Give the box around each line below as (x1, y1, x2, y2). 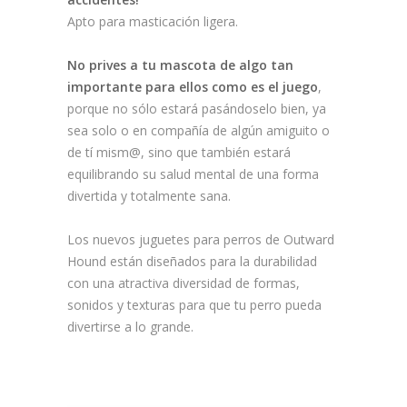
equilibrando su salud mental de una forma (67, 165, 319, 184)
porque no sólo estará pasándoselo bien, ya (67, 100, 326, 118)
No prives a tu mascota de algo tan (67, 56, 293, 74)
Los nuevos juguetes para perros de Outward (67, 231, 334, 249)
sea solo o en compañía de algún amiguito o (67, 122, 330, 140)
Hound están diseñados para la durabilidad (67, 253, 317, 271)
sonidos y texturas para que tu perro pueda (67, 296, 322, 314)
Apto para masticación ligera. (67, 13, 238, 31)
